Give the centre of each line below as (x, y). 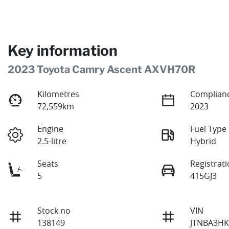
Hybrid (203, 141)
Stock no (54, 210)
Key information (63, 50)
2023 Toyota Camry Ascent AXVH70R (101, 69)
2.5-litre (52, 141)
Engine (51, 129)
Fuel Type (209, 129)
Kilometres (59, 94)
